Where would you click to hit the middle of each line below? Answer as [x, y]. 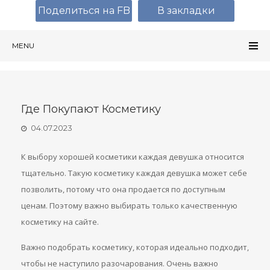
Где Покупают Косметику [91, 109]
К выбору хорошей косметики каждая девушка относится [133, 157]
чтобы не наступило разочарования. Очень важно [120, 263]
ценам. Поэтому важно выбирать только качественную [129, 206]
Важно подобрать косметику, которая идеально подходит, [135, 247]
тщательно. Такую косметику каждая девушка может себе [134, 173]
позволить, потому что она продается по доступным [123, 189]
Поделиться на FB [84, 11]
